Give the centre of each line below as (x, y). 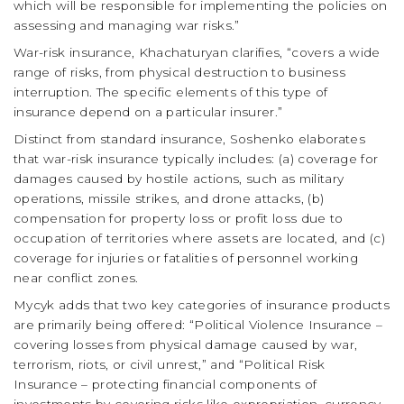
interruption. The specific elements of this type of (171, 92)
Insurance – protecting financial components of (165, 385)
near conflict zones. (76, 278)
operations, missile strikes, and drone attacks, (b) (169, 199)
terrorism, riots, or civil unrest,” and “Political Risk (170, 365)
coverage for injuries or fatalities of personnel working (186, 258)
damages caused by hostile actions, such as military (179, 179)
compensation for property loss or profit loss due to (179, 219)
